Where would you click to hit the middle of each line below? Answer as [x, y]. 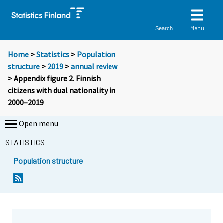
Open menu [39, 124]
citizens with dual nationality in [62, 90]
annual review [94, 66]
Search [164, 28]
